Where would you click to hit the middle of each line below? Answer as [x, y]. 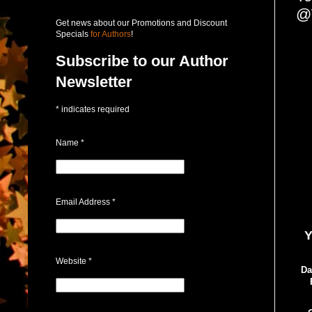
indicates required [94, 109]
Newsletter [94, 81]
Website [72, 261]
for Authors [110, 34]
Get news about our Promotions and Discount [141, 23]
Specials [72, 34]
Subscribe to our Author [142, 61]
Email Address [84, 202]
